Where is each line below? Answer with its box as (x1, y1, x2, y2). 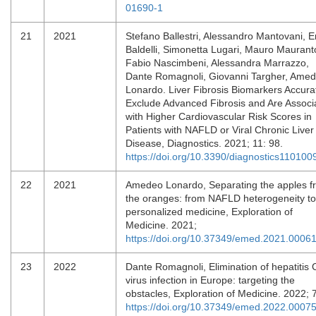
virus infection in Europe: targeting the (126, 274, 295, 286)
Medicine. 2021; (126, 219, 202, 231)
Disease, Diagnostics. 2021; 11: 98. (126, 138, 286, 149)
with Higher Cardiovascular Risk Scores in (126, 111, 312, 122)
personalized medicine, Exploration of (126, 206, 293, 217)
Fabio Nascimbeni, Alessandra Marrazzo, (126, 57, 309, 68)
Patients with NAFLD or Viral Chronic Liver (126, 124, 314, 135)
